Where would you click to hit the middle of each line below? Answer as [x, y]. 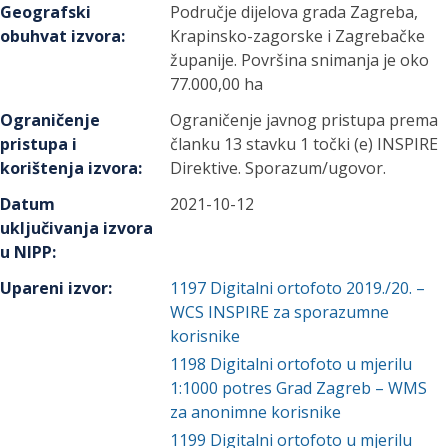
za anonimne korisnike [256, 412]
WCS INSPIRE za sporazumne [280, 312]
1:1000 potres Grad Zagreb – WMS [299, 388]
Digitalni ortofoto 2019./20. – [318, 288]
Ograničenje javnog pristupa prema [304, 120]
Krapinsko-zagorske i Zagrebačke [298, 36]
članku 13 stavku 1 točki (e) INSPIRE [304, 144]
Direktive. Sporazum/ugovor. [278, 168]
